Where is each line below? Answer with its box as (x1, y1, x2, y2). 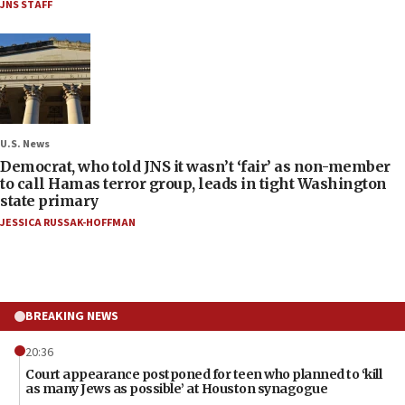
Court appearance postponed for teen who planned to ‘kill (25, 365, 381, 382)
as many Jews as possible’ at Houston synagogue (25, 380, 327, 397)
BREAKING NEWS (25, 306, 118, 325)
